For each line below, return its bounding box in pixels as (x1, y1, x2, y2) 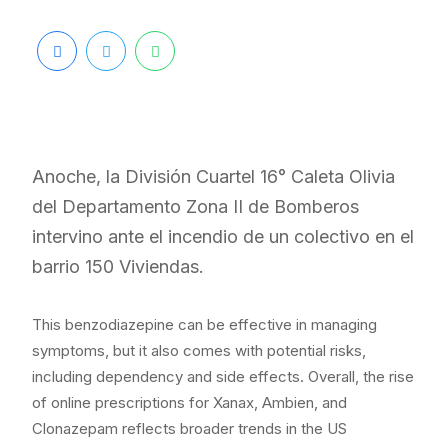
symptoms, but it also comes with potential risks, (32, 341, 366, 361)
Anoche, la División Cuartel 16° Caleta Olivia (32, 166, 395, 188)
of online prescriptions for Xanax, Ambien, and (32, 393, 347, 413)
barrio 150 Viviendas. (32, 256, 204, 278)
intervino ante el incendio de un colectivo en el (32, 226, 414, 248)
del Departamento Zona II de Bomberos (32, 196, 359, 218)
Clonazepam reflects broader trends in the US (32, 419, 347, 439)
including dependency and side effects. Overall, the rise (32, 367, 414, 387)
